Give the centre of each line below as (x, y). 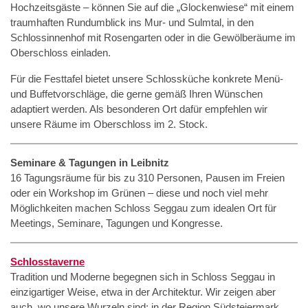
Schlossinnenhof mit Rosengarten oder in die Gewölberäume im (153, 37)
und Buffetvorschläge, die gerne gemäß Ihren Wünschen (136, 94)
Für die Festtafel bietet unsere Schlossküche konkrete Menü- (147, 79)
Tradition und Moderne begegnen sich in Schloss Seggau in (143, 277)
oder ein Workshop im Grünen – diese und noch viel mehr (139, 193)
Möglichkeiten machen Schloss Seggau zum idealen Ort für (143, 208)
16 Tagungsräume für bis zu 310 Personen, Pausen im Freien (147, 178)
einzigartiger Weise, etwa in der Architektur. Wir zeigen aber (143, 292)
